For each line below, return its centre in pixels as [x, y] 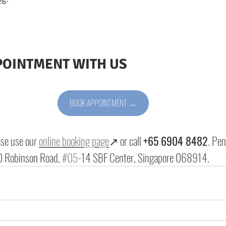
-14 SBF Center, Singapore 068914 [143, 157]
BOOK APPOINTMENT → [103, 103]
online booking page [74, 141]
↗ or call [126, 141]
